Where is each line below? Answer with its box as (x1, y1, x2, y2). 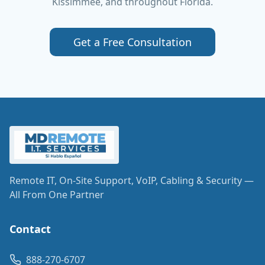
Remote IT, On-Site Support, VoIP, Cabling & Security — (9, 174, 254, 187)
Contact (9, 222, 51, 236)
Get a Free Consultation (73, 35, 192, 49)
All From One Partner (9, 188, 104, 201)
